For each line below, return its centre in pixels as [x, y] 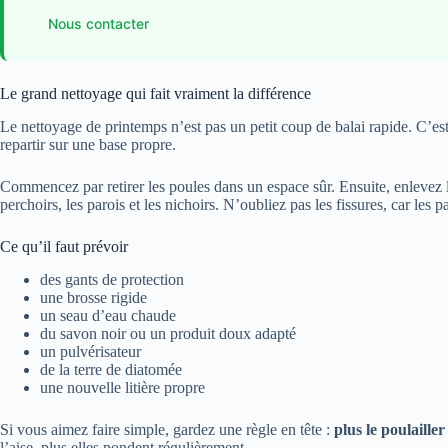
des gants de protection [112, 279]
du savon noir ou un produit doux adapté [168, 333]
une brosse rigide [93, 297]
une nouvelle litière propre [122, 387]
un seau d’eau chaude [108, 315]
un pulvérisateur [90, 351]
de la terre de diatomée [111, 369]
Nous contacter [98, 23]
